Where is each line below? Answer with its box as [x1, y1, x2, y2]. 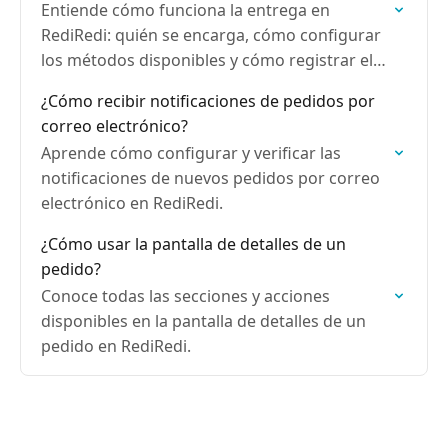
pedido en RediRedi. [41, 335, 191, 357]
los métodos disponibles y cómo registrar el [41, 49, 373, 71]
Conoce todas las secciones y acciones [41, 285, 330, 307]
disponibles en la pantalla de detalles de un [41, 310, 366, 332]
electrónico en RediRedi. [41, 192, 223, 214]
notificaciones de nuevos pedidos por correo [41, 167, 380, 189]
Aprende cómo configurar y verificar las [41, 142, 341, 164]
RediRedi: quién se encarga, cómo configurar [41, 24, 381, 46]
